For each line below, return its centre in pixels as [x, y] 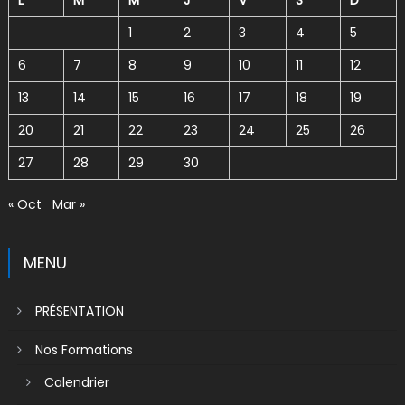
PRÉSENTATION [79, 311]
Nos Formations [84, 350]
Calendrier [76, 383]
